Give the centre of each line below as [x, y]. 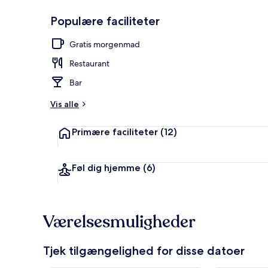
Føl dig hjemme [106, 167]
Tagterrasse [241, 38]
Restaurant [89, 63]
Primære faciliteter [115, 132]
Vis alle [65, 104]
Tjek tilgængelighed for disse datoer [144, 250]
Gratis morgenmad [105, 44]
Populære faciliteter [105, 21]
